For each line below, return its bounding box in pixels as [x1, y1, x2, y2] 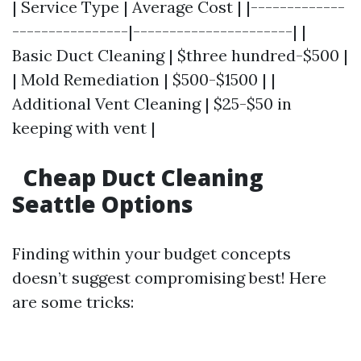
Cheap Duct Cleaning [18, 162, 263, 193]
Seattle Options [12, 189, 193, 219]
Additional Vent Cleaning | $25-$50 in [12, 93, 292, 114]
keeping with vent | [12, 118, 156, 138]
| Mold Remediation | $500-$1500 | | [12, 69, 276, 89]
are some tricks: [12, 292, 134, 312]
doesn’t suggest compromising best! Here [12, 268, 326, 288]
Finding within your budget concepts [12, 243, 291, 263]
